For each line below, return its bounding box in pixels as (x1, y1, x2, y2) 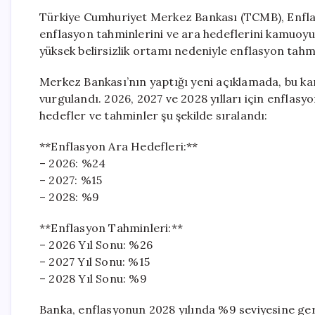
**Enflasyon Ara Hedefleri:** (39, 139, 198, 153)
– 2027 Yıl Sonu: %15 (39, 255, 150, 269)
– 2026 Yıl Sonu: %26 (39, 238, 153, 252)
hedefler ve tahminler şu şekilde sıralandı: (39, 108, 268, 122)
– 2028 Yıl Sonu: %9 (39, 271, 147, 285)
